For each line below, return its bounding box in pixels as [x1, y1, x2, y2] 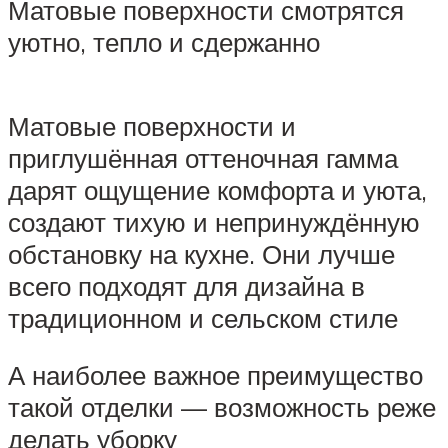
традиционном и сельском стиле [8, 301, 398, 334]
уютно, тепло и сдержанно [8, 26, 320, 59]
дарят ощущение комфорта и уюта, [8, 173, 427, 206]
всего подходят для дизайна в [8, 269, 365, 302]
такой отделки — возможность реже [8, 391, 436, 424]
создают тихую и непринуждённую [8, 205, 420, 238]
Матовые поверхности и [8, 109, 296, 142]
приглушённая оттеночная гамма [8, 141, 398, 174]
